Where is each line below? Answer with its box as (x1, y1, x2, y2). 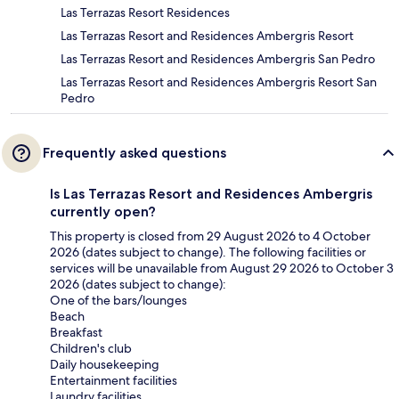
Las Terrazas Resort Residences (61, 4, 230, 20)
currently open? (50, 202, 156, 220)
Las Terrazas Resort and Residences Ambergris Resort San (61, 73, 377, 90)
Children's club (50, 339, 132, 356)
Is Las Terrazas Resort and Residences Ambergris (50, 184, 372, 202)
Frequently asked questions (43, 143, 226, 161)
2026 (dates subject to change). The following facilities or (50, 243, 366, 260)
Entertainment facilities (50, 371, 177, 388)
